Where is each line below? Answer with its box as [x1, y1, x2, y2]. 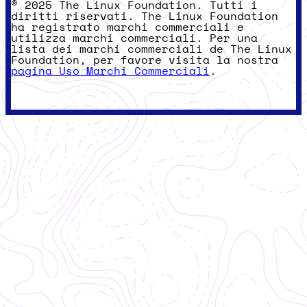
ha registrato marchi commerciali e [11, 21, 244, 33]
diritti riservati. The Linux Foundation [11, 10, 278, 22]
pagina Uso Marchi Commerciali [11, 65, 210, 77]
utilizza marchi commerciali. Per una [11, 32, 258, 44]
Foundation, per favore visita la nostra [11, 54, 278, 66]
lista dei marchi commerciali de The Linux [11, 43, 292, 55]
